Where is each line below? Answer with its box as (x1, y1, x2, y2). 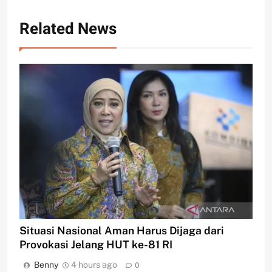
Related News (19, 18, 117, 41)
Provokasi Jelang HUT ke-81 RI (19, 238, 172, 251)
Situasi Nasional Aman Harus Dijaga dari (19, 224, 224, 237)
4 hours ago (71, 260, 117, 270)
